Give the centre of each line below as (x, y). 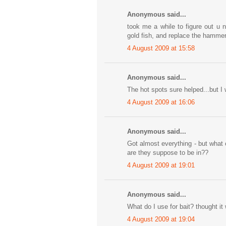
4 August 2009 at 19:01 (161, 165)
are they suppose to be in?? (168, 153)
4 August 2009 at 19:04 (161, 219)
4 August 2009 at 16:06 (161, 102)
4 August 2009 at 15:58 (161, 48)
